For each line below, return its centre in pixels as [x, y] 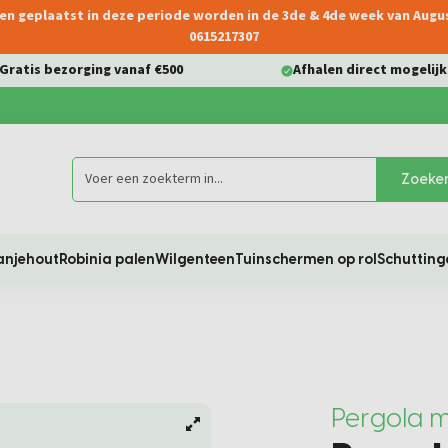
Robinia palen [107, 259]
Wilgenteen [195, 259]
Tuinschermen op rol [306, 259]
